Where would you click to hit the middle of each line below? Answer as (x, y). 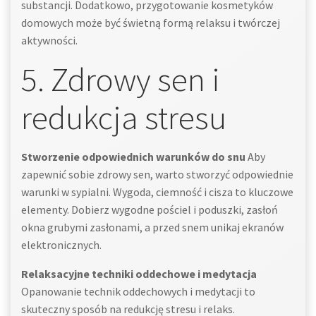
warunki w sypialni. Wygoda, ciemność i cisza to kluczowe (157, 192)
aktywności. (49, 40)
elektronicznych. (61, 245)
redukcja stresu (124, 117)
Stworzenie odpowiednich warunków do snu (133, 157)
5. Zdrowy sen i (121, 79)
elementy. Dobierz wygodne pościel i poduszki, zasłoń (150, 209)
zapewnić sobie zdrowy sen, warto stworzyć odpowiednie (157, 174)
